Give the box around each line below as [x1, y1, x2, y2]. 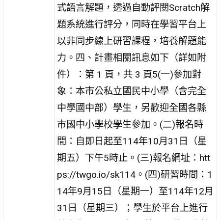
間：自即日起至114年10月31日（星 [57, 135, 207, 147]
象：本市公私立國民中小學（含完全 [57, 85, 207, 97]
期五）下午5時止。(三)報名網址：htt [57, 152, 211, 164]
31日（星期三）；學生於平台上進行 [57, 202, 208, 214]
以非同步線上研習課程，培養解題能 [57, 35, 207, 47]
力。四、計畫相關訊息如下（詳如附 [57, 52, 207, 63]
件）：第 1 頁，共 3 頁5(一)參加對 [57, 68, 202, 80]
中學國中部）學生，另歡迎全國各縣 [57, 102, 207, 113]
